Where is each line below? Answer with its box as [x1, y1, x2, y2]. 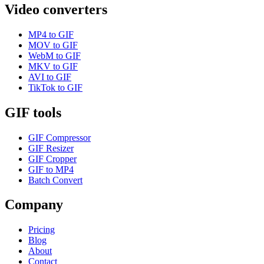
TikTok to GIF [28, 82, 82, 93]
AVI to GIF [28, 71, 71, 82]
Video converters [5, 1, 107, 17]
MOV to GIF [28, 39, 78, 50]
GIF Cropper [28, 153, 77, 164]
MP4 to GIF [28, 29, 74, 39]
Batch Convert [28, 174, 82, 185]
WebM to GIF [28, 50, 81, 61]
